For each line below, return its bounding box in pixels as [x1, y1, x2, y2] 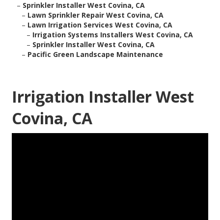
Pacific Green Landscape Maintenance [27, 50, 163, 59]
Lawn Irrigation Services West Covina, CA [27, 20, 172, 30]
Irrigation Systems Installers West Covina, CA [32, 30, 193, 40]
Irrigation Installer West [12, 86, 194, 108]
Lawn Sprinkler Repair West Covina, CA [27, 10, 164, 20]
